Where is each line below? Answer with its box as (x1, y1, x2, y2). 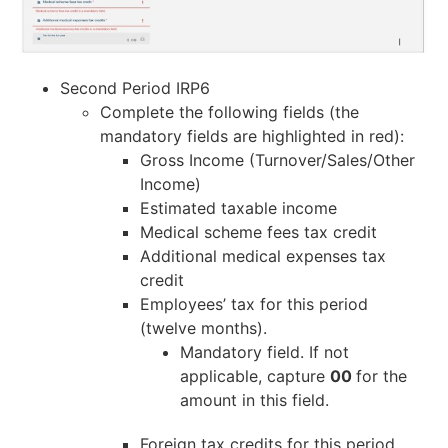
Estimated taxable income (140, 197, 337, 218)
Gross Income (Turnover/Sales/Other (140, 149, 415, 170)
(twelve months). (140, 317, 267, 338)
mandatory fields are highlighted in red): (100, 125, 404, 146)
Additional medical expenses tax (140, 245, 386, 266)
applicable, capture (180, 365, 330, 386)
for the (356, 365, 407, 386)
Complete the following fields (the (100, 101, 359, 122)
